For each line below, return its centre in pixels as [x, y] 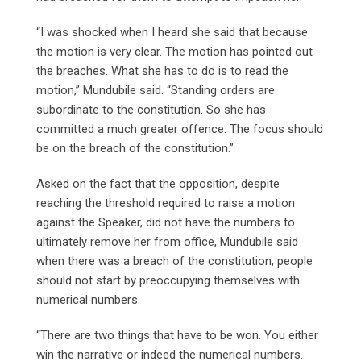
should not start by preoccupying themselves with [168, 280]
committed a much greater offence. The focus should [180, 129]
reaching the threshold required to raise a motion [166, 203]
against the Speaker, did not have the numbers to [166, 222]
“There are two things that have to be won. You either [177, 335]
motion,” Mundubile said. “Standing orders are [156, 90]
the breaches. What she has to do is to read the [162, 71]
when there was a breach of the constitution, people [174, 261]
